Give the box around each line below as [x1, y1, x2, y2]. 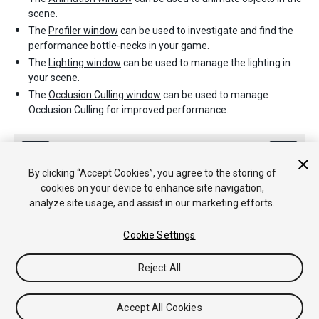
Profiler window [48, 25, 118, 36]
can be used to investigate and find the [118, 25, 293, 36]
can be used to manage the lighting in [121, 57, 291, 68]
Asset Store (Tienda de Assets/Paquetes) [122, 251, 293, 262]
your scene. [28, 72, 80, 83]
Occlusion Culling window [48, 89, 161, 100]
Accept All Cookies [117, 302, 202, 313]
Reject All [137, 262, 182, 273]
